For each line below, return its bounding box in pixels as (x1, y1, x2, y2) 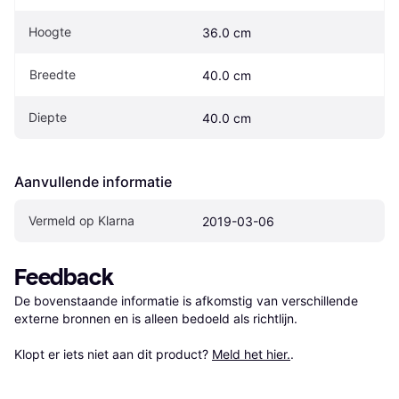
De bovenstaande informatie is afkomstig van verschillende (14, 292, 358, 308)
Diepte (28, 109, 67, 125)
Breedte (29, 66, 76, 82)
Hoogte (28, 23, 71, 39)
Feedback (14, 263, 114, 291)
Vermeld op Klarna (28, 212, 134, 228)
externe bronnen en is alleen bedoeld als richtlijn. (14, 310, 297, 326)
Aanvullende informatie (14, 172, 172, 191)
